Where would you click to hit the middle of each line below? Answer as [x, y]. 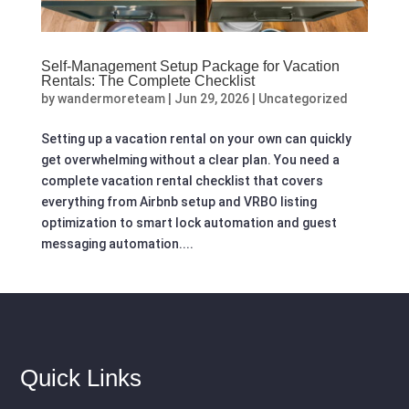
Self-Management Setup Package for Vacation [190, 66]
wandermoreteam [111, 98]
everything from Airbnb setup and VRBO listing [178, 201]
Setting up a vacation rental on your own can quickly [196, 138]
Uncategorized [303, 98]
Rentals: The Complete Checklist [147, 80]
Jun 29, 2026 [211, 98]
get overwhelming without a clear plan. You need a [190, 159]
